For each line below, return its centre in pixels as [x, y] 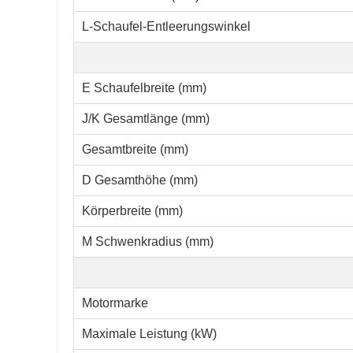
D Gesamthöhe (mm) [140, 180]
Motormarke [115, 303]
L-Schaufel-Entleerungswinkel [166, 27]
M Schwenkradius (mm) [148, 242]
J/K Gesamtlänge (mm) [146, 119]
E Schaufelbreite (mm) [144, 88]
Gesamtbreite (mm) [135, 150]
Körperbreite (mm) [132, 211]
